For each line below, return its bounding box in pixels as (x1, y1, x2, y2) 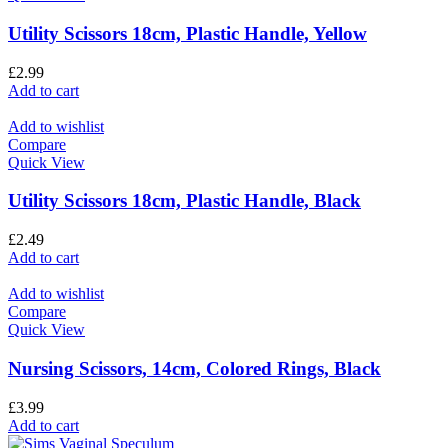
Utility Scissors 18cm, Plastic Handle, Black (8, 190, 361, 212)
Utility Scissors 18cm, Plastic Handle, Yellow (8, 22, 367, 44)
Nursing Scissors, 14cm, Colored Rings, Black (8, 357, 381, 379)
